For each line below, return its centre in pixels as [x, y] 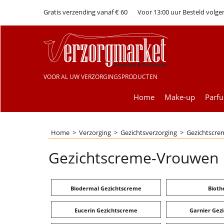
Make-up [180, 97]
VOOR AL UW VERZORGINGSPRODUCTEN [100, 77]
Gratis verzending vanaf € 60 [85, 12]
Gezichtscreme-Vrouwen [133, 157]
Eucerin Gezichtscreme [106, 210]
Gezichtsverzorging [149, 132]
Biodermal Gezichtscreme [106, 188]
